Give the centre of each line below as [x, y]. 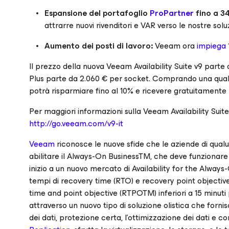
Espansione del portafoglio [97, 13]
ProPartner [172, 13]
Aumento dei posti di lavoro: [99, 46]
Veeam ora [175, 46]
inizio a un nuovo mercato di [81, 168]
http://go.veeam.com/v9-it [76, 123]
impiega [211, 46]
